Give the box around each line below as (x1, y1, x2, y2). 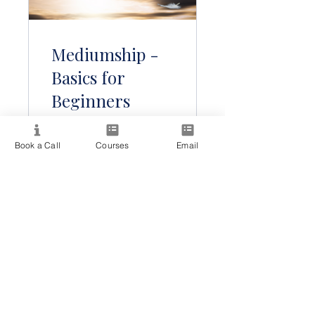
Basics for (51, 65, 125, 89)
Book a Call (14, 139, 60, 150)
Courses (96, 139, 129, 150)
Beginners (51, 89, 130, 112)
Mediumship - (51, 42, 159, 65)
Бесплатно (51, 148, 105, 160)
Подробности (78, 184, 147, 197)
